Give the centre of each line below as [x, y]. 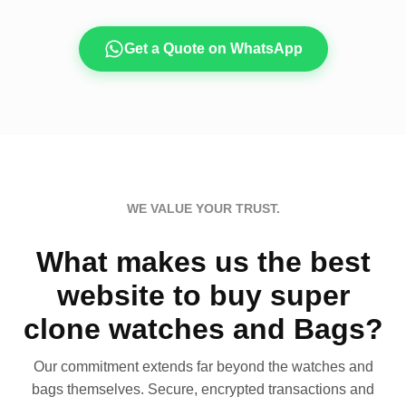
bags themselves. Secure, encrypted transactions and [203, 389]
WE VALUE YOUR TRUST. [203, 209]
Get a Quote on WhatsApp [213, 49]
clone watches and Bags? [203, 329]
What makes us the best [203, 261]
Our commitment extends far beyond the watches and [203, 366]
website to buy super [203, 295]
